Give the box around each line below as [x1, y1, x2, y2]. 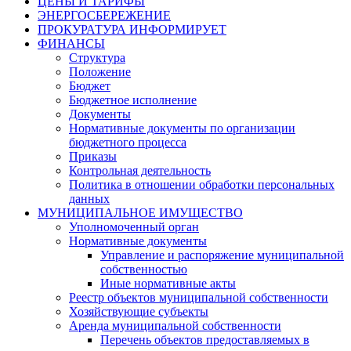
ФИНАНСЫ [38, 37, 105, 50]
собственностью [100, 262, 187, 276]
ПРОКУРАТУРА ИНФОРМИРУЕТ [38, 23, 226, 36]
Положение [69, 65, 131, 78]
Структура [69, 51, 125, 64]
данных [69, 192, 110, 205]
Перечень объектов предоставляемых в [100, 333, 309, 346]
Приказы [69, 150, 117, 163]
